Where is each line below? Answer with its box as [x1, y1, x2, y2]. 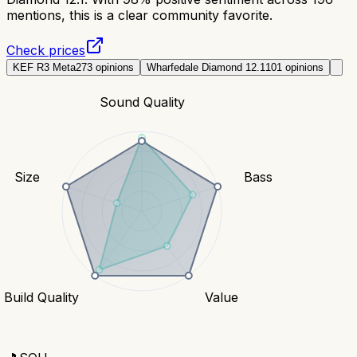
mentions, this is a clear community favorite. [6, 6, 273, 23]
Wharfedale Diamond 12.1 [147, 61, 265, 73]
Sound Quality [99, 93, 185, 110]
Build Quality [3, 288, 79, 305]
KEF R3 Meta [13, 61, 76, 73]
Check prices [6, 41, 85, 58]
